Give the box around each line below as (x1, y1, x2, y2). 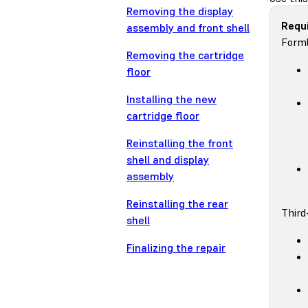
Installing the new (126, 92, 217, 107)
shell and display (126, 153, 209, 167)
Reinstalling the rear (126, 197, 228, 211)
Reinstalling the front (126, 136, 233, 151)
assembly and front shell (126, 21, 250, 35)
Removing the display (126, 4, 233, 19)
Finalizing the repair (126, 241, 225, 255)
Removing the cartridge (126, 48, 244, 63)
